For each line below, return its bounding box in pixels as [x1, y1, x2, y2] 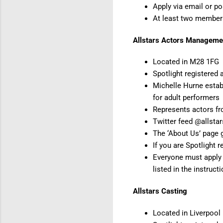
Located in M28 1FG [153, 57, 219, 67]
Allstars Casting [133, 187, 187, 196]
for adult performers [153, 93, 220, 103]
